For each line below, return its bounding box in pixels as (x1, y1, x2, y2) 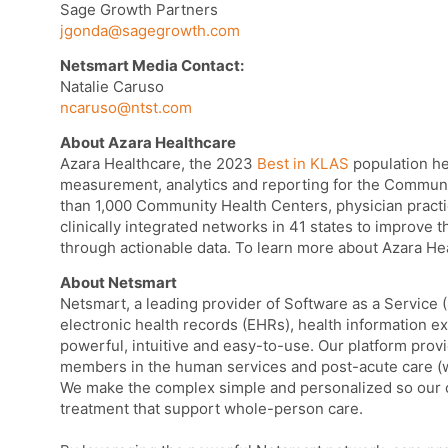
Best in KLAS (257, 154, 353, 174)
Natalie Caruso (60, 77, 164, 97)
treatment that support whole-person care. (60, 399, 363, 419)
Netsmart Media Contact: (60, 56, 244, 76)
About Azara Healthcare (60, 133, 236, 153)
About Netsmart (60, 273, 177, 293)
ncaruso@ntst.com (60, 98, 192, 118)
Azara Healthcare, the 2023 (60, 154, 257, 174)
